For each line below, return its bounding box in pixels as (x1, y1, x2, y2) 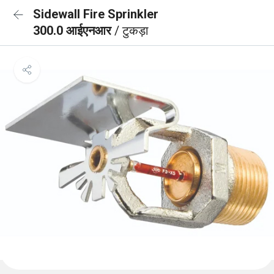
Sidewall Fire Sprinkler (33, 7, 158, 21)
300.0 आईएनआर (33, 23, 114, 38)
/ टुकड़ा (114, 23, 149, 38)
